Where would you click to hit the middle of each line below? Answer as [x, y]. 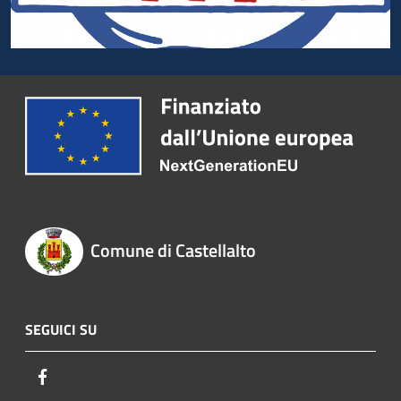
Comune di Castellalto [173, 250]
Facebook [81, 375]
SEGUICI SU [61, 329]
